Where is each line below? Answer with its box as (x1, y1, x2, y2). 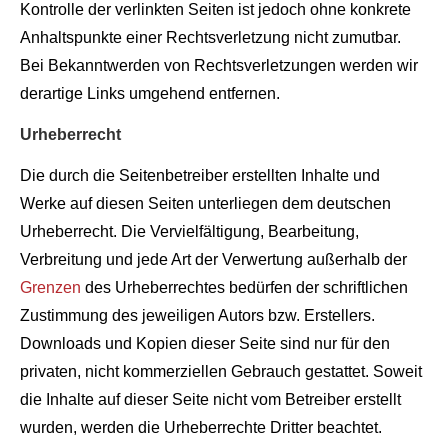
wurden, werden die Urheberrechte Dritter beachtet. (20, 419, 382, 436)
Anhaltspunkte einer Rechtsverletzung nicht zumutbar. (20, 29, 401, 46)
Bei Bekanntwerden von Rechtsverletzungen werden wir (20, 57, 418, 74)
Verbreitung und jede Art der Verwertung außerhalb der (20, 251, 407, 268)
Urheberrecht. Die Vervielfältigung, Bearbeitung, (20, 223, 359, 240)
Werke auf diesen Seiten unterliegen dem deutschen (20, 195, 391, 212)
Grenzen (20, 279, 81, 296)
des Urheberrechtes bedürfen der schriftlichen (81, 279, 408, 296)
